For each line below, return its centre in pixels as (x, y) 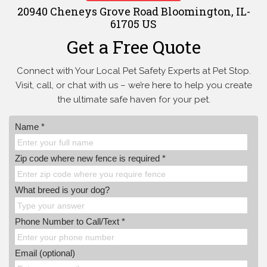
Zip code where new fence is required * (90, 159)
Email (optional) (45, 253)
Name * (30, 127)
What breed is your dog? (62, 190)
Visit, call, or (40, 86)
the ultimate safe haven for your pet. (133, 100)
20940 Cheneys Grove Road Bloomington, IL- (133, 12)
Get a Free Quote (133, 47)
